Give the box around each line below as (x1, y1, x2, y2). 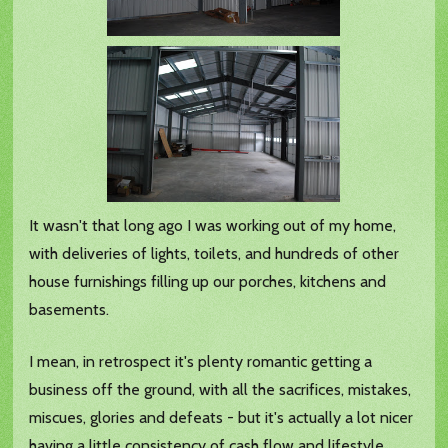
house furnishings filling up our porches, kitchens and (29, 272, 387, 292)
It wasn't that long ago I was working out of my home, (29, 216, 397, 236)
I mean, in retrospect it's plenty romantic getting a (29, 352, 373, 372)
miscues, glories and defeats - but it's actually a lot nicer (29, 408, 414, 428)
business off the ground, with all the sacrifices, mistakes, (29, 380, 412, 400)
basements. (29, 300, 110, 320)
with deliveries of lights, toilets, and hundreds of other (29, 244, 400, 264)
